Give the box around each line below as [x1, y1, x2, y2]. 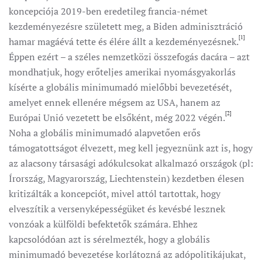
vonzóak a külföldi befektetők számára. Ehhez [9, 218, 198, 230]
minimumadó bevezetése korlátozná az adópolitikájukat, [9, 248, 246, 261]
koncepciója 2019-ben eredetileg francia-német [9, 5, 208, 18]
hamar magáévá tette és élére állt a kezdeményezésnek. [9, 35, 239, 48]
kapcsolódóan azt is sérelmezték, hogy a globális [9, 233, 210, 246]
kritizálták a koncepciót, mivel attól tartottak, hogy [9, 187, 220, 200]
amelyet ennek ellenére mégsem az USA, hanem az [9, 96, 220, 109]
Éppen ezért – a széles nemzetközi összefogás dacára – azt [9, 50, 250, 63]
